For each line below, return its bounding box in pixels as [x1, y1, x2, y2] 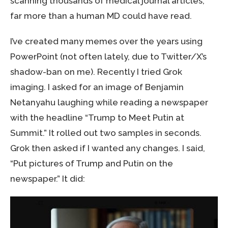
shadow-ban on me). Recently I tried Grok [10, 67, 182, 77]
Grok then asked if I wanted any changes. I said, [10, 143, 205, 153]
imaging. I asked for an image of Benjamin [10, 82, 184, 92]
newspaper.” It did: [10, 174, 85, 184]
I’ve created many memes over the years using [10, 36, 203, 46]
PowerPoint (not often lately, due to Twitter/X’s [10, 51, 207, 62]
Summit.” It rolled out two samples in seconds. [10, 128, 202, 138]
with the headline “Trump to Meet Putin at [10, 112, 184, 123]
